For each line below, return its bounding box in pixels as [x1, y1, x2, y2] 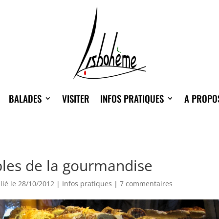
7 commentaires [120, 179, 173, 189]
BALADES [9, 91, 42, 106]
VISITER [62, 91, 89, 106]
